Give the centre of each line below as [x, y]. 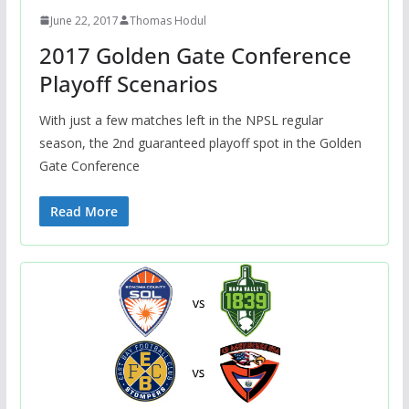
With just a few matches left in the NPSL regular [181, 120]
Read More [84, 211]
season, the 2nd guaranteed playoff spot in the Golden [200, 142]
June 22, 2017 [84, 20]
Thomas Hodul [168, 20]
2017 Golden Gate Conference [195, 55]
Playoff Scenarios [128, 83]
